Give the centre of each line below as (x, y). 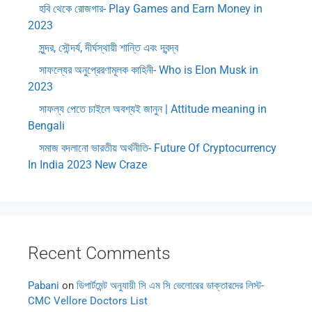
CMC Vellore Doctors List (88, 301)
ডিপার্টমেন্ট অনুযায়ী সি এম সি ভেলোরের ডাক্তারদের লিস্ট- (170, 286)
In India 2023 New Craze (87, 165)
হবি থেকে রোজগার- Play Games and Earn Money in (151, 9)
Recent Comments (99, 253)
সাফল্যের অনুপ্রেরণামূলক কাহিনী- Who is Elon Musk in (149, 70)
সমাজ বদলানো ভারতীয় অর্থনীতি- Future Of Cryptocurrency (158, 148)
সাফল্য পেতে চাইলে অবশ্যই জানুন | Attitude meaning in (153, 109)
